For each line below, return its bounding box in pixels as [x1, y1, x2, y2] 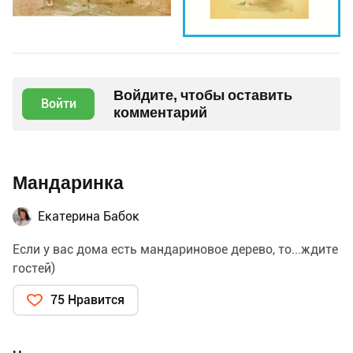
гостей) [13, 260, 55, 276]
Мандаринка [13, 172, 124, 194]
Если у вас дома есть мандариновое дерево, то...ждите [13, 241, 338, 257]
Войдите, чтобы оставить [113, 86, 292, 103]
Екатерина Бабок [38, 208, 139, 224]
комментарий [113, 103, 207, 121]
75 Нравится [50, 292, 124, 307]
